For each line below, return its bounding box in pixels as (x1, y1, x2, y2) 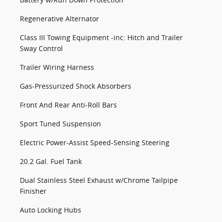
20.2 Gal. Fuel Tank (20, 157, 82, 166)
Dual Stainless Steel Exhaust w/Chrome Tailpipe (20, 175, 178, 185)
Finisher (20, 186, 47, 196)
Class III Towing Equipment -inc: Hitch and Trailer (20, 33, 183, 43)
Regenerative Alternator (20, 14, 99, 24)
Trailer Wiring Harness (20, 62, 94, 72)
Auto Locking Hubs (20, 205, 81, 215)
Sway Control (20, 44, 63, 54)
